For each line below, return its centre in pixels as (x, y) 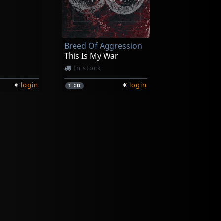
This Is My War (91, 55)
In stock (87, 68)
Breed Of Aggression (103, 46)
